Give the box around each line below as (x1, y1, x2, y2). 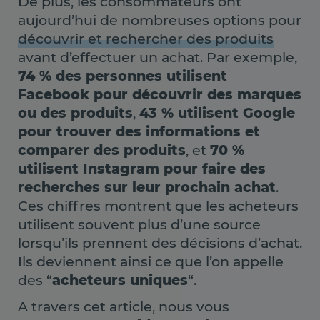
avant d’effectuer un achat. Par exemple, (18, 48, 297, 66)
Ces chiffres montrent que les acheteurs (18, 196, 299, 214)
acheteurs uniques (52, 271, 188, 289)
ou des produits (18, 104, 133, 121)
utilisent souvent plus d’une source (18, 215, 261, 233)
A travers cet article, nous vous (18, 298, 229, 316)
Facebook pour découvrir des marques (18, 85, 301, 103)
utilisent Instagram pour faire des (18, 159, 266, 177)
